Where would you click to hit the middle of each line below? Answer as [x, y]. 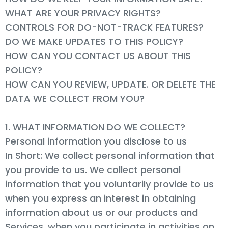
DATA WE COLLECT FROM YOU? [75, 98]
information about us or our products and [102, 212]
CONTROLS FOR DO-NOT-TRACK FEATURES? [104, 27]
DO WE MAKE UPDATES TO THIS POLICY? [94, 41]
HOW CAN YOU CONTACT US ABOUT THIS [98, 55]
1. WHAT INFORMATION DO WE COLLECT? [95, 127]
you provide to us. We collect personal [93, 169]
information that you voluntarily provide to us [109, 184]
